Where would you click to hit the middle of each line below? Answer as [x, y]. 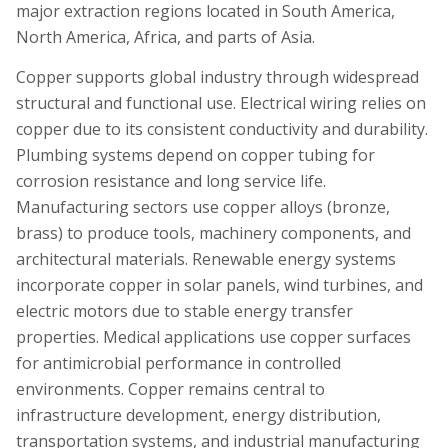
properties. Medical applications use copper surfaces [213, 336]
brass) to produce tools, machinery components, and [213, 232]
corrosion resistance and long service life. [171, 180]
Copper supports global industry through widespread [217, 76]
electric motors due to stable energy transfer [184, 310]
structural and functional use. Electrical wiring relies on [221, 102]
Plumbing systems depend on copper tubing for [195, 154]
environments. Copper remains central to [170, 388]
